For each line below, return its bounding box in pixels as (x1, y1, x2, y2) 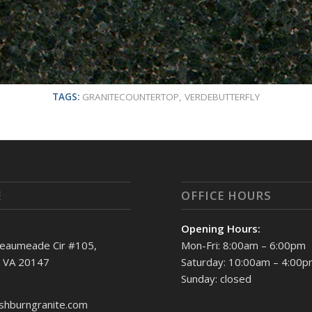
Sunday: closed (181, 272, 252, 286)
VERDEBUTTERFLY (185, 91, 260, 103)
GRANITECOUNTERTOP (82, 91, 179, 103)
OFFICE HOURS (181, 187, 272, 204)
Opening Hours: (181, 221, 261, 236)
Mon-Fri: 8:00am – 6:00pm (181, 238, 306, 253)
